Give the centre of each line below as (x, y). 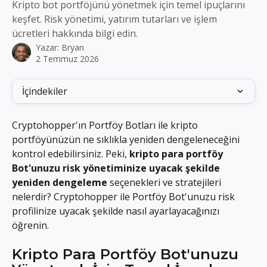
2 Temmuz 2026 (67, 59)
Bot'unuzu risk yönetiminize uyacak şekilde (117, 168)
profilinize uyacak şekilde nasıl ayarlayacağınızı (117, 211)
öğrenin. (30, 225)
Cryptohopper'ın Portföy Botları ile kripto (106, 125)
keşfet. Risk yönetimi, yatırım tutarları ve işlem (114, 19)
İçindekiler (45, 91)
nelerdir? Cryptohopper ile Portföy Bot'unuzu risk (125, 197)
